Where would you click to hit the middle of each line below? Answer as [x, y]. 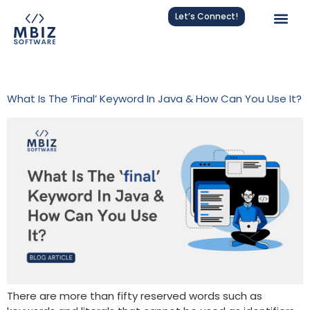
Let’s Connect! [207, 16]
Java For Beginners [140, 72]
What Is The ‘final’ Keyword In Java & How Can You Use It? [154, 99]
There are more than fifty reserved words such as [135, 296]
